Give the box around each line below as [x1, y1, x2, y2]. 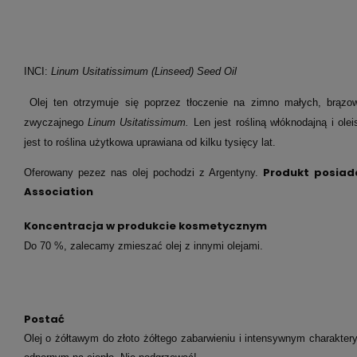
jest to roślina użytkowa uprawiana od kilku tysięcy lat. [23, 136, 276, 149]
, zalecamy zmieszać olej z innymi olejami [63, 240, 260, 253]
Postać [23, 312, 65, 328]
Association [23, 184, 93, 200]
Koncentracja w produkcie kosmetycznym [23, 218, 269, 234]
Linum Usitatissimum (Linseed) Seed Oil [50, 65, 237, 78]
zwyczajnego [23, 116, 88, 129]
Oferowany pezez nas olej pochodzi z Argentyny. [23, 167, 264, 179]
